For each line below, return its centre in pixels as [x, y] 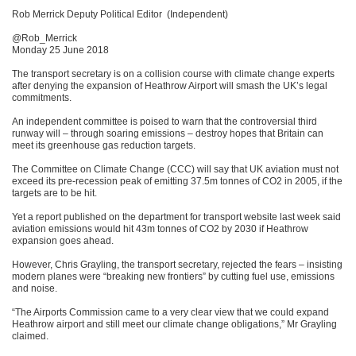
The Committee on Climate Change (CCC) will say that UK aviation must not [175, 170]
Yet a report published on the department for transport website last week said [176, 217]
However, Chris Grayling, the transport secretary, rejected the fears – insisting [177, 265]
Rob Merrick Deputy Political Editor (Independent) [120, 15]
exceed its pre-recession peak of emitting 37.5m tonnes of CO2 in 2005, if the [177, 182]
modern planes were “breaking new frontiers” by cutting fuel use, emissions [173, 277]
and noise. [35, 289]
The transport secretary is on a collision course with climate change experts [173, 74]
